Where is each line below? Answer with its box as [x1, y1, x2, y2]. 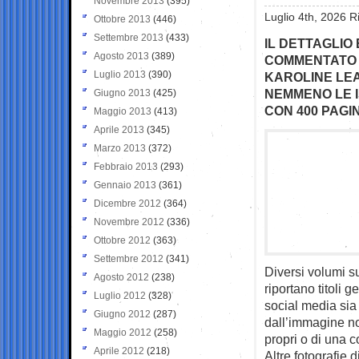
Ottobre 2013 [94, 13, 151, 25]
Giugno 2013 [94, 87, 151, 99]
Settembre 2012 [94, 252, 163, 264]
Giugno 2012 [94, 308, 151, 320]
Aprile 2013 [94, 123, 144, 135]
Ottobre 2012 [94, 234, 151, 246]
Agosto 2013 [94, 50, 149, 62]
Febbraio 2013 [94, 160, 158, 172]
